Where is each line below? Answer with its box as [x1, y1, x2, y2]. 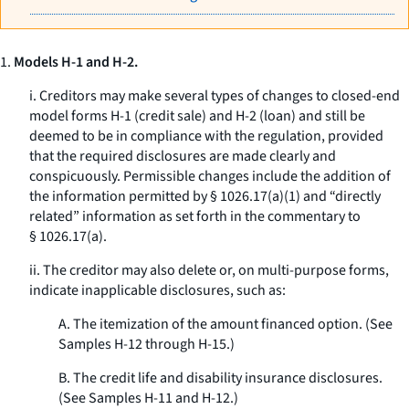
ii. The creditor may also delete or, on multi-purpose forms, [29, 260, 389, 280]
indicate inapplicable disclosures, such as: [29, 280, 286, 300]
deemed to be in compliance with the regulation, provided [29, 126, 383, 146]
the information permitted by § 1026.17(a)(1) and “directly [29, 186, 381, 206]
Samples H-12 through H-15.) [58, 334, 235, 354]
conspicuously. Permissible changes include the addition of [29, 166, 391, 186]
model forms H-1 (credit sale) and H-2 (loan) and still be [29, 106, 365, 126]
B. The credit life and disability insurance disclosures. [58, 368, 383, 388]
